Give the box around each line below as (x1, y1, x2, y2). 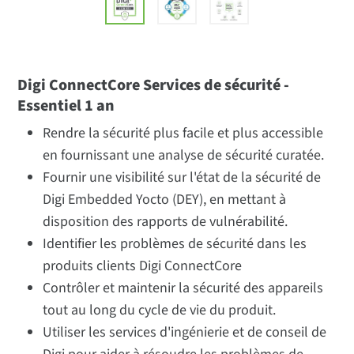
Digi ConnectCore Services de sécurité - (17, 74, 290, 97)
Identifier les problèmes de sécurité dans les (43, 234, 307, 254)
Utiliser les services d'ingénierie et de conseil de (43, 322, 327, 343)
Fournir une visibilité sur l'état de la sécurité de (43, 168, 322, 188)
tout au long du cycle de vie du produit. (43, 300, 277, 321)
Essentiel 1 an (17, 95, 115, 118)
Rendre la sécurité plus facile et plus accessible (43, 123, 324, 144)
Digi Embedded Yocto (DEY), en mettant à (43, 190, 287, 210)
